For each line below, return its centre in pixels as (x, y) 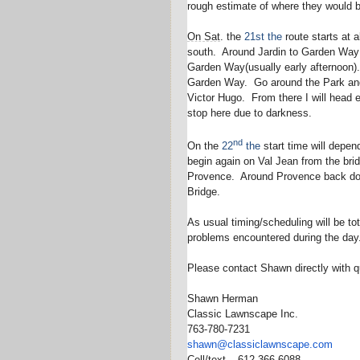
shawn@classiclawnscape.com (260, 345)
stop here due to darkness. (250, 112)
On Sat (204, 36)
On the (205, 146)
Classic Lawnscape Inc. (243, 314)
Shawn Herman (223, 299)
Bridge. (204, 192)
